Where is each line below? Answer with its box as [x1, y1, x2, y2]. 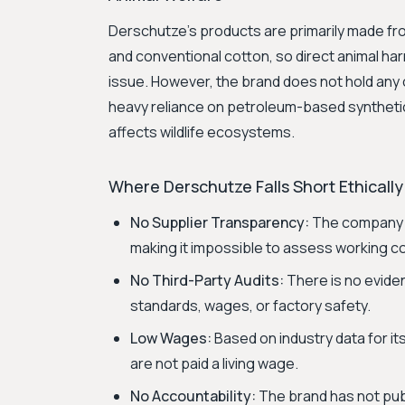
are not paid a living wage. [130, 353, 298, 373]
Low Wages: [130, 328, 212, 348]
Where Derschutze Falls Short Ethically [108, 175, 403, 197]
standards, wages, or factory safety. [130, 296, 371, 316]
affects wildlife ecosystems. [108, 122, 295, 142]
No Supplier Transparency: [130, 212, 309, 232]
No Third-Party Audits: [130, 270, 284, 290]
